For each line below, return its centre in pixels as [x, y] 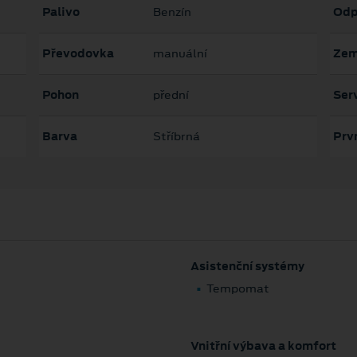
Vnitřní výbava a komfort [263, 346]
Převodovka [78, 54]
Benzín [172, 12]
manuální [180, 54]
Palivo [61, 12]
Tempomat [238, 289]
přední [171, 95]
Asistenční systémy [247, 267]
